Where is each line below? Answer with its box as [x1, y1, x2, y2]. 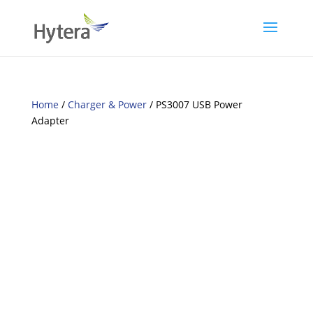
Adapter [31, 114, 69, 127]
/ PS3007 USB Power [146, 98, 242, 111]
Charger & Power [67, 98, 147, 111]
